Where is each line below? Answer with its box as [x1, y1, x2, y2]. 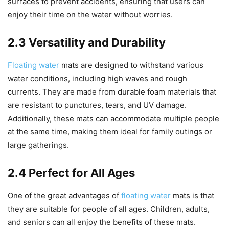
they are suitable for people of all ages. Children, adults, [8, 204, 210, 214]
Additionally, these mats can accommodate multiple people [8, 113, 219, 124]
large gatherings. [8, 140, 69, 150]
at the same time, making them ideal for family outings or [8, 127, 212, 137]
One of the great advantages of [8, 191, 121, 201]
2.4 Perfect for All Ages [8, 166, 135, 180]
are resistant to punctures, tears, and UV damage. [8, 100, 187, 110]
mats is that [171, 191, 214, 201]
